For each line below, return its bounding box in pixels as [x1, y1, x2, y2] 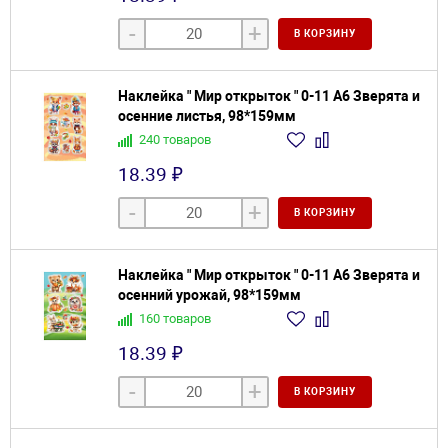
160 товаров [139, 311, 211, 327]
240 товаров [139, 132, 211, 148]
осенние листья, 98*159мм [118, 108, 296, 125]
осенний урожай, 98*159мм [118, 287, 301, 304]
